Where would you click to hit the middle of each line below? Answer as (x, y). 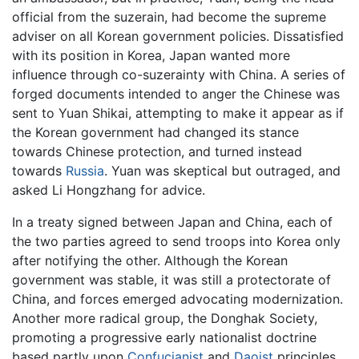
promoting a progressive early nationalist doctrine (164, 338)
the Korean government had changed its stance (155, 133)
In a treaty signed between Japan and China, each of (172, 222)
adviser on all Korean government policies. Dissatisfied (178, 36)
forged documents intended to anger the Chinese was (176, 94)
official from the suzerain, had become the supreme (169, 17)
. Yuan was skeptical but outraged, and (222, 171)
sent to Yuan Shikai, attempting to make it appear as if (178, 113)
